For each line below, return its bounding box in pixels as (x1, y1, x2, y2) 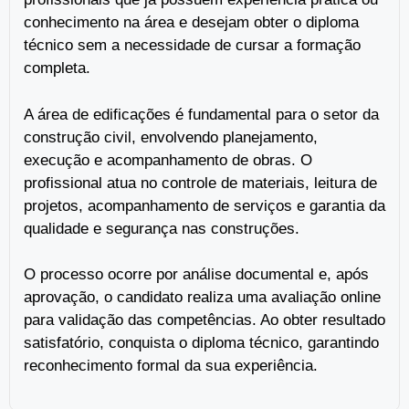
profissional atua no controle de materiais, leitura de (24, 173, 377, 192)
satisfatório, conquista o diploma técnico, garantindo (24, 334, 379, 352)
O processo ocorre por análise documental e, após (24, 266, 369, 284)
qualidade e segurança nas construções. (24, 219, 299, 237)
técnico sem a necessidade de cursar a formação (24, 37, 361, 55)
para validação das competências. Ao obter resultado (24, 311, 385, 330)
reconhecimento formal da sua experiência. (24, 357, 318, 375)
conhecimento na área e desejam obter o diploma (24, 14, 359, 32)
